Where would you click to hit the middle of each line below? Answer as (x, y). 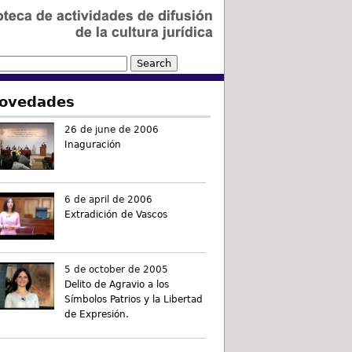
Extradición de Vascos (115, 214)
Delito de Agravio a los (116, 284)
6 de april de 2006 (108, 200)
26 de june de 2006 (111, 130)
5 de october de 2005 (116, 269)
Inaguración (92, 145)
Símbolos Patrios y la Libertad (133, 299)
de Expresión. (96, 314)
